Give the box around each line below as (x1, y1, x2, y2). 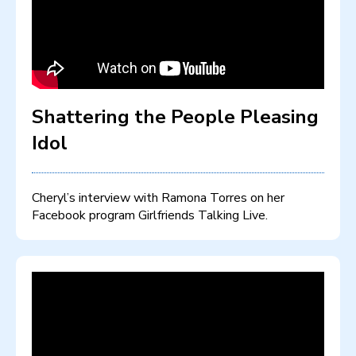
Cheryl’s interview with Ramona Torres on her (32, 189, 284, 207)
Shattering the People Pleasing (32, 104, 319, 130)
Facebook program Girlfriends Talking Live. (32, 207, 268, 225)
